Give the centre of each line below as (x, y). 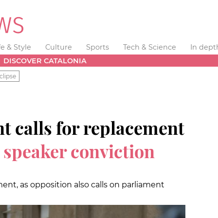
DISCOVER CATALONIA (45, 61)
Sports (97, 47)
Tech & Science (149, 47)
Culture (59, 47)
